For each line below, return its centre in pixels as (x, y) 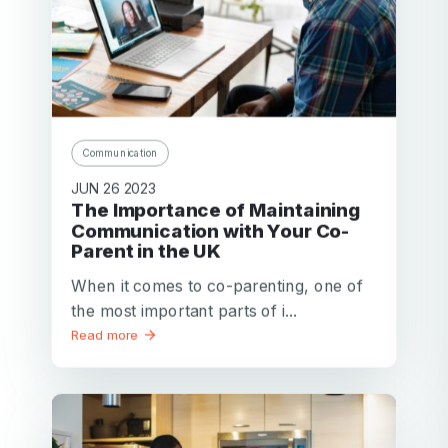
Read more (107, 334)
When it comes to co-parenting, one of (217, 285)
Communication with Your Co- (210, 230)
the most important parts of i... (184, 309)
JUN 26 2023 (114, 188)
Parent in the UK (146, 251)
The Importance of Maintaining (78, 210)
